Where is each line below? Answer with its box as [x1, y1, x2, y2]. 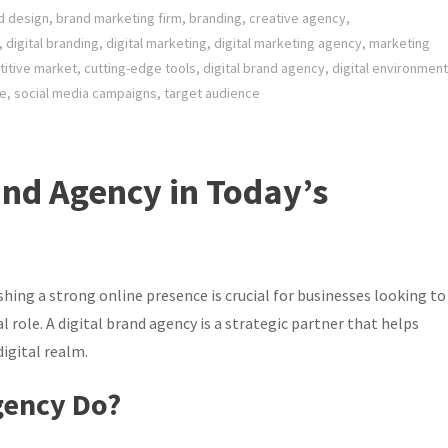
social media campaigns [14, 84, 157, 102]
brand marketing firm [56, 9, 182, 27]
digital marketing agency [214, 34, 362, 52]
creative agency [249, 9, 346, 27]
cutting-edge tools [84, 59, 196, 77]
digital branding [6, 34, 99, 52]
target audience [164, 84, 260, 102]
